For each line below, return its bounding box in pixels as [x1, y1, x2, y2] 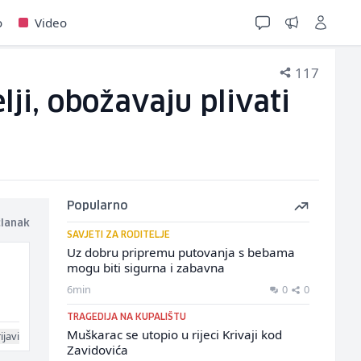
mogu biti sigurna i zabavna [66, 259, 225, 276]
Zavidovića [66, 342, 128, 358]
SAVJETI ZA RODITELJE [66, 230, 170, 239]
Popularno [66, 201, 128, 212]
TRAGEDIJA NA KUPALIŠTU [66, 313, 186, 322]
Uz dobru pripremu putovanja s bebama [66, 244, 295, 260]
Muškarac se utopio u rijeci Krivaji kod [66, 326, 282, 342]
